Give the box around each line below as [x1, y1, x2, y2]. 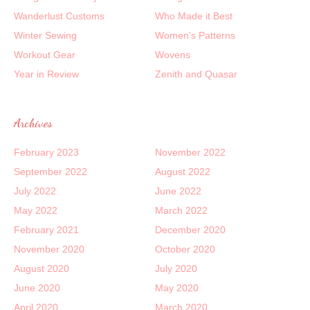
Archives [14, 114, 53, 130]
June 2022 [155, 185, 201, 197]
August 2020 [14, 262, 69, 274]
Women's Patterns [155, 29, 235, 41]
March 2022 [155, 204, 208, 216]
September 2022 [14, 165, 87, 177]
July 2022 [14, 185, 56, 197]
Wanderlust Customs [14, 10, 104, 21]
